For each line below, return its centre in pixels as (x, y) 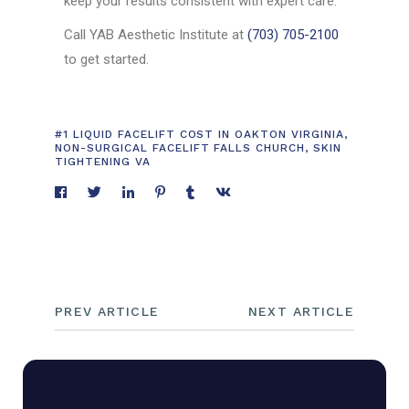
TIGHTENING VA (103, 162)
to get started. (107, 60)
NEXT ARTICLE (301, 312)
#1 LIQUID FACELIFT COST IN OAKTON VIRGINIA (199, 135)
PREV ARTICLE (107, 312)
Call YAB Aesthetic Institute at (156, 35)
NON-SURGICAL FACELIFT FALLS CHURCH (180, 148)
